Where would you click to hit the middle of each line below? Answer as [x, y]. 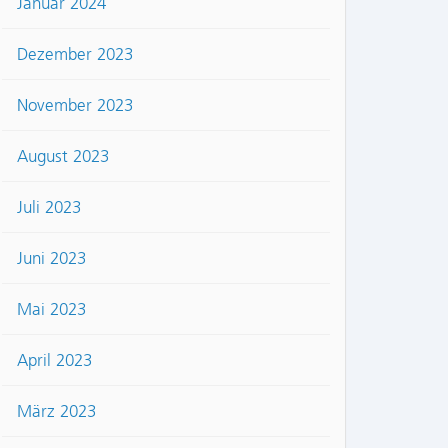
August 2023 [63, 156]
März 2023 [56, 411]
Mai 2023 [51, 309]
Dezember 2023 [75, 54]
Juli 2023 [49, 207]
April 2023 [54, 360]
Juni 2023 [51, 258]
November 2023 [75, 105]
